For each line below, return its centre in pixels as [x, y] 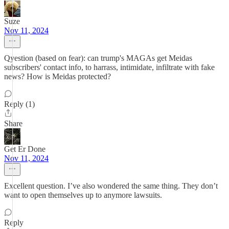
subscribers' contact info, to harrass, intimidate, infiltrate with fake [109, 67]
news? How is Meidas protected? [58, 76]
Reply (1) [19, 104]
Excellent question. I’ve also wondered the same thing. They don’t [111, 186]
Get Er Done [25, 149]
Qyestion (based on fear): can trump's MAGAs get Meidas [98, 58]
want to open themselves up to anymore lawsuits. [83, 195]
